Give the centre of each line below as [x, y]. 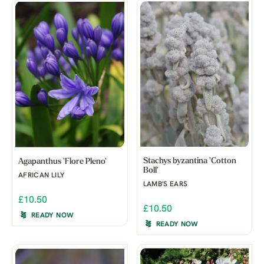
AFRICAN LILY [42, 175]
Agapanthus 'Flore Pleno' [62, 161]
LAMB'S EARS [165, 184]
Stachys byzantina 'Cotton [189, 161]
